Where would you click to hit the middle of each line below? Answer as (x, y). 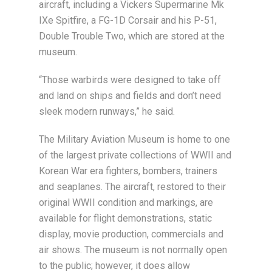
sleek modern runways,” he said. (107, 112)
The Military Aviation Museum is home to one (134, 140)
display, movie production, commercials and (131, 234)
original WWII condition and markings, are (126, 203)
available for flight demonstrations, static (125, 219)
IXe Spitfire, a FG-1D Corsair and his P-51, (128, 21)
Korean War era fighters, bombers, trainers (128, 171)
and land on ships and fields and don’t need (130, 96)
